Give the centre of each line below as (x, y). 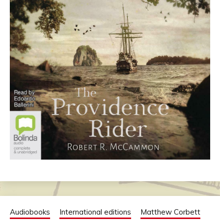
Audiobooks (30, 212)
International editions (95, 212)
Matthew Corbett (170, 212)
